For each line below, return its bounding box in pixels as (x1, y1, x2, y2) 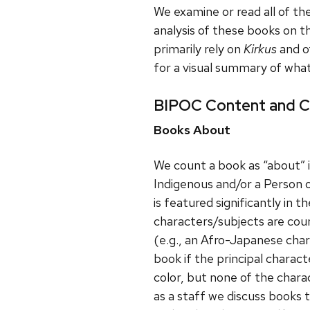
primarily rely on (154, 41, 244, 57)
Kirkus (244, 41, 280, 57)
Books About (154, 122, 230, 138)
